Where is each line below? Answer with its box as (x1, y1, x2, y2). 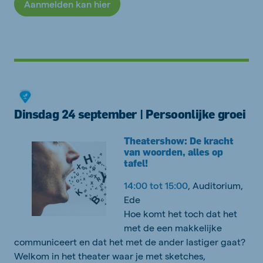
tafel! (124, 157, 148, 170)
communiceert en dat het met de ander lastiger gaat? (14, 236, 245, 248)
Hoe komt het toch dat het (124, 208, 237, 220)
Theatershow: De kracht (124, 135, 234, 147)
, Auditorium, (188, 180, 243, 191)
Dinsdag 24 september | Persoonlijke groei (14, 107, 246, 122)
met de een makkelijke (124, 222, 222, 234)
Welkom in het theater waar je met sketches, (14, 250, 205, 262)
